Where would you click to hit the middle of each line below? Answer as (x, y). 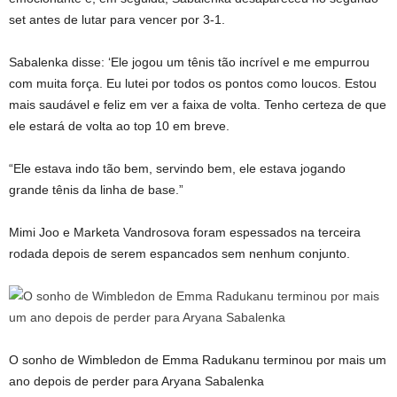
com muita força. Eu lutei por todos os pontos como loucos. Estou (193, 83)
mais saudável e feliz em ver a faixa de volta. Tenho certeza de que (198, 105)
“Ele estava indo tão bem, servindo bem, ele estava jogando (177, 168)
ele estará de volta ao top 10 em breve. (119, 126)
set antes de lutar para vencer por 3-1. (117, 19)
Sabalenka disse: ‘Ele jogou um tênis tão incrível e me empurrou (189, 62)
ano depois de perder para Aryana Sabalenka (136, 381)
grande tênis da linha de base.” (96, 190)
